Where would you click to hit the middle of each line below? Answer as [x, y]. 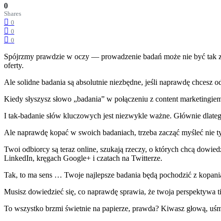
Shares [13, 14]
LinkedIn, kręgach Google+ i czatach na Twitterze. [83, 158]
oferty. [14, 65]
